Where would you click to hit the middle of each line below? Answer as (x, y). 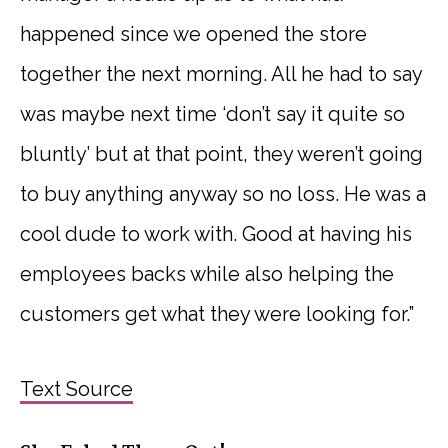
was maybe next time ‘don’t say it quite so (212, 113)
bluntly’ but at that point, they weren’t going (221, 153)
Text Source (76, 388)
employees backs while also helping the (207, 273)
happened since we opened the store (193, 33)
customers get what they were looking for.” (217, 313)
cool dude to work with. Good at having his (216, 233)
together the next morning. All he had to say (221, 73)
